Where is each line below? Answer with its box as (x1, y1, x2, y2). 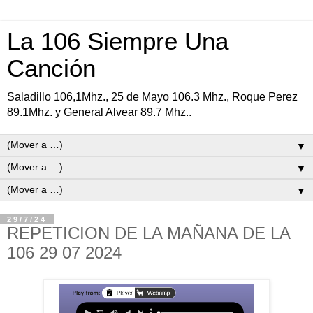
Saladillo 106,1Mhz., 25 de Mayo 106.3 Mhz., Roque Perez (7, 91, 298, 103)
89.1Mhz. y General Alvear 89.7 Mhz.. (7, 106, 191, 118)
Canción (7, 55, 96, 82)
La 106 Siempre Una (7, 28, 228, 54)
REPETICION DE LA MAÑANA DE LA (7, 224, 290, 242)
